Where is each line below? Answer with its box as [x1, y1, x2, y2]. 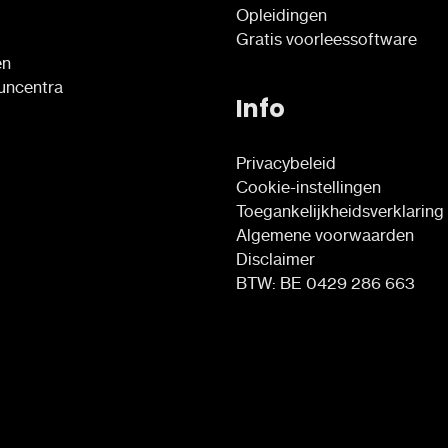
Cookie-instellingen [236, 176, 381, 197]
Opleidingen [236, 4, 327, 25]
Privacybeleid [236, 152, 336, 173]
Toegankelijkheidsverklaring [236, 200, 444, 221]
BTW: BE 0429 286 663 [236, 272, 415, 293]
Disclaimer [236, 248, 315, 269]
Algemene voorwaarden [236, 224, 414, 245]
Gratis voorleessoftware [236, 28, 417, 49]
